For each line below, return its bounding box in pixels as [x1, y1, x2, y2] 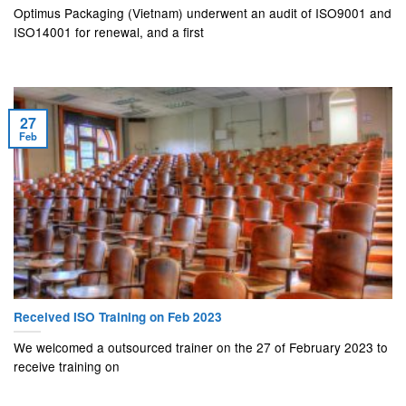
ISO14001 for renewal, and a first [14, 22, 204, 41]
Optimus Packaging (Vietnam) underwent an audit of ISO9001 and [14, 3, 391, 22]
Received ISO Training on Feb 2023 [14, 307, 222, 325]
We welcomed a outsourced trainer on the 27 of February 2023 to [14, 338, 388, 357]
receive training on [14, 357, 120, 376]
